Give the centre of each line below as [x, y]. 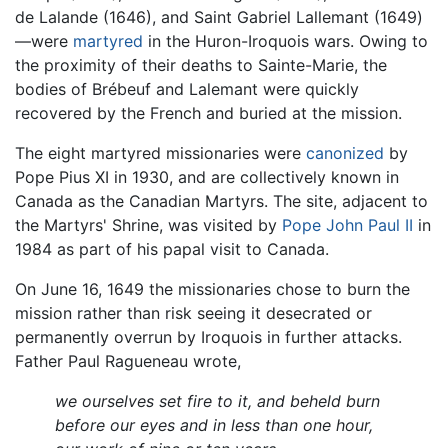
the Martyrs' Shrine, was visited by [148, 225]
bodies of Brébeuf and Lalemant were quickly [187, 89]
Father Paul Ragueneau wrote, [128, 361]
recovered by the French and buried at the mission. [208, 113]
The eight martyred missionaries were [160, 153]
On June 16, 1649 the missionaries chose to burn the [212, 289]
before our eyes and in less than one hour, [214, 425]
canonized [345, 153]
